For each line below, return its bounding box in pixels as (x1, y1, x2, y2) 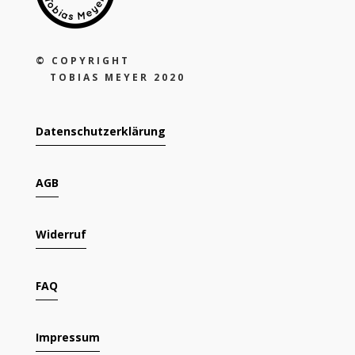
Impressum (35, 329, 100, 345)
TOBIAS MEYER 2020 (35, 70, 185, 84)
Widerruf (35, 226, 86, 242)
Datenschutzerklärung (35, 123, 166, 139)
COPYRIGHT (51, 53, 130, 67)
